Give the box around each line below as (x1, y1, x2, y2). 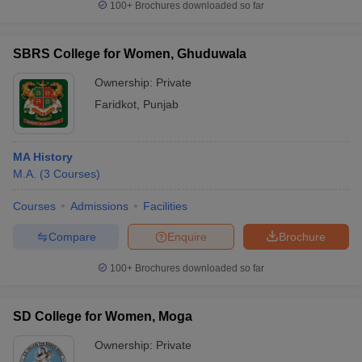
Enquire (167, 229, 207, 243)
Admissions (70, 200, 128, 213)
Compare (48, 229, 96, 243)
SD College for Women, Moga (13, 309, 192, 323)
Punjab (143, 98, 179, 111)
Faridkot (95, 98, 137, 111)
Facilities (143, 200, 187, 213)
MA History (13, 150, 73, 163)
